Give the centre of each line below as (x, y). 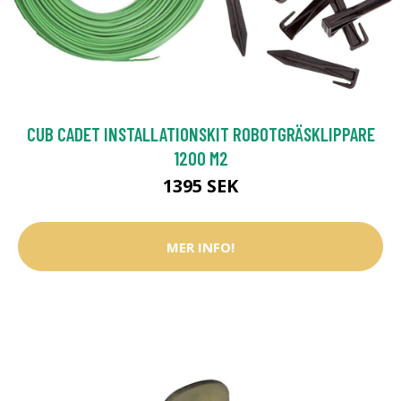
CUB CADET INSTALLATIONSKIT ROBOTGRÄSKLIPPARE (200, 134)
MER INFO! (200, 247)
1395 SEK (200, 186)
